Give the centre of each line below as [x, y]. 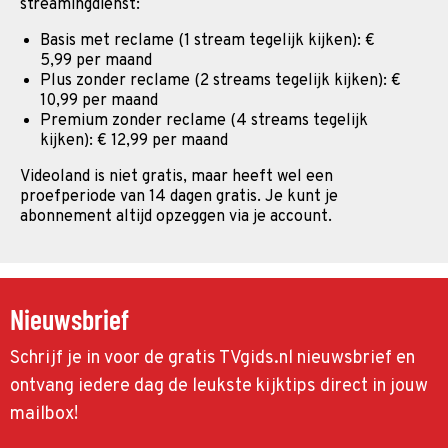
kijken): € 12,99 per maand [134, 141]
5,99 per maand [96, 61]
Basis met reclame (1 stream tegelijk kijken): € [207, 41]
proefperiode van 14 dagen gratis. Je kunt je [179, 197]
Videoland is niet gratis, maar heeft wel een [176, 177]
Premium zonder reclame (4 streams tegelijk [204, 121]
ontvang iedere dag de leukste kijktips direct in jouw [219, 386]
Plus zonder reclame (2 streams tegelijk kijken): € [220, 81]
